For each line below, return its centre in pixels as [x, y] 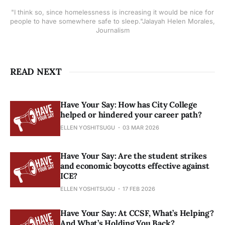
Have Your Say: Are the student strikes [134, 156]
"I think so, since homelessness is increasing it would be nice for [113, 12]
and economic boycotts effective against [135, 166]
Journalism [113, 30]
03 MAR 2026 [141, 128]
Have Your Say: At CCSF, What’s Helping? [137, 213]
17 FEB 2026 [139, 189]
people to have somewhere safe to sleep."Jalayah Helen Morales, [113, 21]
